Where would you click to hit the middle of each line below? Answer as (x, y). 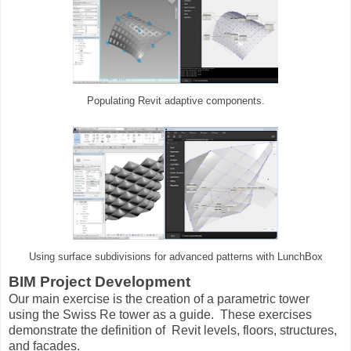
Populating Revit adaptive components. (175, 101)
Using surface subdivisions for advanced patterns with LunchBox (175, 257)
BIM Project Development (100, 282)
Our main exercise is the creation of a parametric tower (159, 299)
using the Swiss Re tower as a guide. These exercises (160, 315)
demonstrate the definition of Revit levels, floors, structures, (173, 331)
